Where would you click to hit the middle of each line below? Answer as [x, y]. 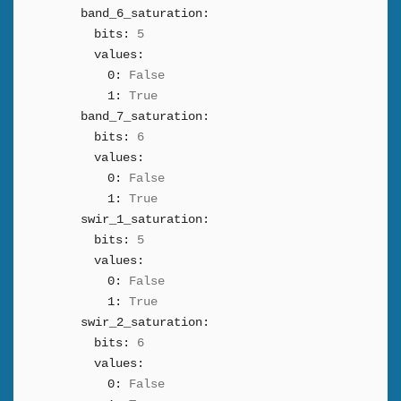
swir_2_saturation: [145, 322]
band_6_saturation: [145, 13]
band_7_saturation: [145, 116]
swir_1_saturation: [145, 219]
